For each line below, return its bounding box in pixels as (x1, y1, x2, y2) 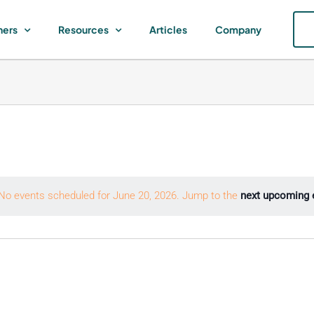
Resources (58, 23, 109, 36)
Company (215, 23, 261, 36)
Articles (149, 23, 187, 36)
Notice (158, 196, 189, 209)
